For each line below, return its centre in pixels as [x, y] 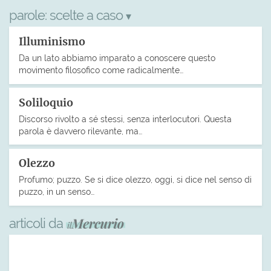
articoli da [38, 224]
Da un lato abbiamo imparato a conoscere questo [117, 57]
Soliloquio [46, 103]
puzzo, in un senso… [57, 192]
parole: [29, 15]
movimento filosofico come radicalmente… [101, 70]
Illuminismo [52, 41]
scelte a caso [88, 15]
